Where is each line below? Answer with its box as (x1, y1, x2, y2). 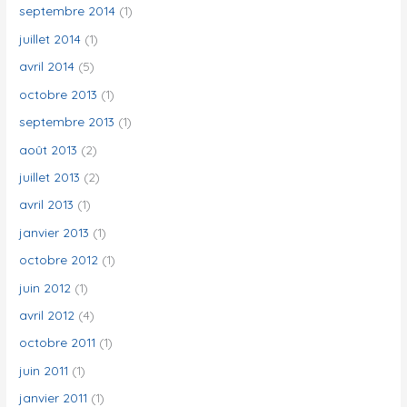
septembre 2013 (19, 114, 115, 130)
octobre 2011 (19, 334, 96, 351)
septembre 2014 (19, 3, 116, 19)
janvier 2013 (19, 223, 90, 240)
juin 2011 (19, 362, 69, 378)
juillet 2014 (19, 30, 82, 46)
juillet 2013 (19, 168, 81, 184)
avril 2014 (19, 58, 75, 74)
